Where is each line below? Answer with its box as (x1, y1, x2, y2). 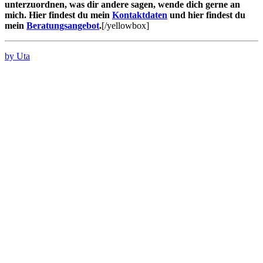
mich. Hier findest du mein (5, 9, 112, 20)
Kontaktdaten (112, 9, 167, 20)
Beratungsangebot (26, 20, 99, 31)
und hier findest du (167, 9, 245, 20)
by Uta (5, 50, 30, 61)
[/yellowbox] (102, 20, 149, 31)
